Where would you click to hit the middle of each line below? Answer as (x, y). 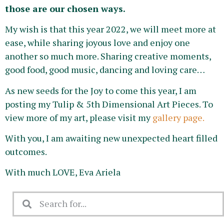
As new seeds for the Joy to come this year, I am (101, 90)
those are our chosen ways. (65, 8)
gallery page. (178, 117)
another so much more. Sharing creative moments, (108, 56)
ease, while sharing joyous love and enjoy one (97, 43)
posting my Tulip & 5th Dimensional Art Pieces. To (109, 104)
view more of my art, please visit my (79, 117)
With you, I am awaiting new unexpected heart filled (111, 138)
